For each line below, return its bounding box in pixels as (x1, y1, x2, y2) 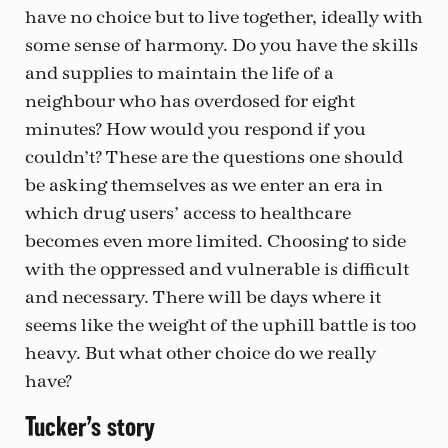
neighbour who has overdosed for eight (25, 90, 355, 112)
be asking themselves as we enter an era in (25, 174, 383, 196)
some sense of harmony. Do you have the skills (25, 34, 418, 56)
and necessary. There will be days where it (25, 286, 381, 308)
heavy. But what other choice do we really (25, 342, 376, 364)
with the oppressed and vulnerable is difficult (25, 258, 409, 280)
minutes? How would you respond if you (25, 118, 366, 140)
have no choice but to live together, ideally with (25, 6, 423, 28)
